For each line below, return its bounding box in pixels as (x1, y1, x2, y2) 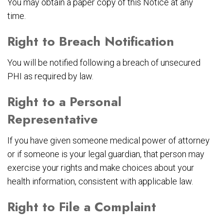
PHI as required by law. (7, 71, 93, 82)
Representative (7, 110, 98, 129)
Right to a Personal (7, 92, 122, 111)
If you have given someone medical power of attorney (7, 135, 210, 146)
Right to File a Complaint (7, 198, 156, 217)
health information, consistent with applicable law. (7, 176, 193, 187)
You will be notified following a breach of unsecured (7, 57, 200, 68)
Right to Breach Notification (7, 32, 174, 51)
